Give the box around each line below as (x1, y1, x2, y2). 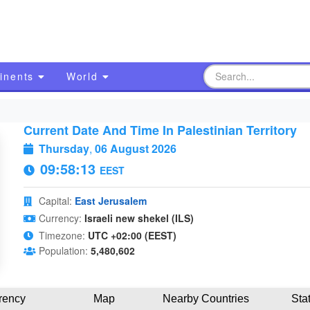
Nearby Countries (162, 293, 249, 304)
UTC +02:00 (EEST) (87, 228, 176, 242)
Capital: (38, 194, 72, 208)
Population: (38, 244, 88, 257)
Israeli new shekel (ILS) (84, 211, 194, 225)
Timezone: (38, 228, 85, 242)
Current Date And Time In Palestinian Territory (23, 121, 297, 139)
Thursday (38, 140, 89, 156)
